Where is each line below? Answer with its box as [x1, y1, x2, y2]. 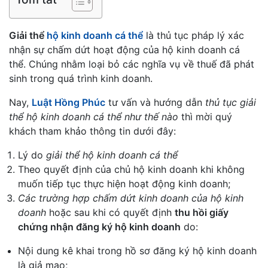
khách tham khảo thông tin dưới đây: [9, 125, 176, 137]
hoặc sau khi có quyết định [46, 206, 175, 218]
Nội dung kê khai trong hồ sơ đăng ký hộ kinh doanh [18, 245, 257, 257]
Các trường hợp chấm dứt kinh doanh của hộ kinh [18, 192, 243, 204]
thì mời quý [181, 111, 232, 123]
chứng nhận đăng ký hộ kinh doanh [18, 221, 181, 233]
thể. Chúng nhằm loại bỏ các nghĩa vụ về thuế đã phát [9, 58, 254, 70]
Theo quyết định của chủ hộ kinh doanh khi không [18, 163, 245, 175]
